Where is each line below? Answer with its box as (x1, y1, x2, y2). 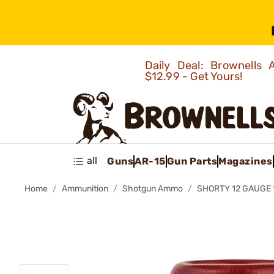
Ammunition (62, 183, 108, 194)
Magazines (218, 155, 273, 167)
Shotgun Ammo (122, 183, 183, 194)
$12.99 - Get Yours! (144, 70, 245, 83)
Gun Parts (166, 155, 217, 167)
